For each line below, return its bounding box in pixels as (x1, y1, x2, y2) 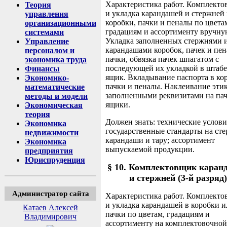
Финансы (25, 64, 60, 73)
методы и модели (25, 92, 88, 100)
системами (25, 28, 64, 36)
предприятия (25, 146, 73, 155)
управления (25, 10, 68, 18)
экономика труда (25, 55, 87, 64)
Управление (25, 37, 69, 46)
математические (25, 83, 85, 91)
